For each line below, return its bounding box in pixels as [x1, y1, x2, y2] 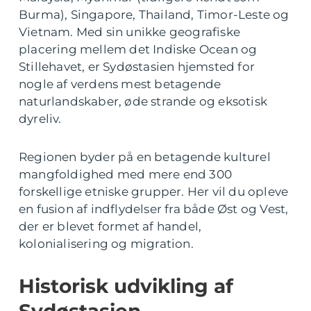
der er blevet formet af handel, [19, 219, 202, 234]
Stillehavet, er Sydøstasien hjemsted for [19, 60, 255, 74]
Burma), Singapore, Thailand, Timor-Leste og [19, 8, 289, 22]
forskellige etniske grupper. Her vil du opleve [19, 185, 289, 199]
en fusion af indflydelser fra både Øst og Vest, [19, 202, 289, 217]
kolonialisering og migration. [19, 237, 194, 251]
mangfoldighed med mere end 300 [19, 167, 233, 182]
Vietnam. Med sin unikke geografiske [19, 25, 241, 40]
